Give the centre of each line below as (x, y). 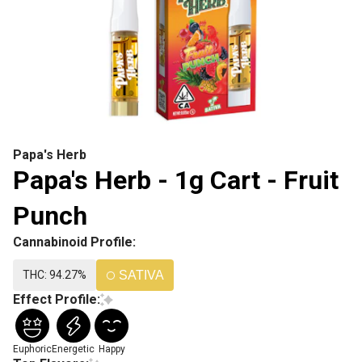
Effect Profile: (57, 299)
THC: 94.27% (55, 275)
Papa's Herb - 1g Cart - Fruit (176, 180)
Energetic (73, 349)
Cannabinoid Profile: (74, 242)
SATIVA (141, 275)
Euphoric (32, 349)
